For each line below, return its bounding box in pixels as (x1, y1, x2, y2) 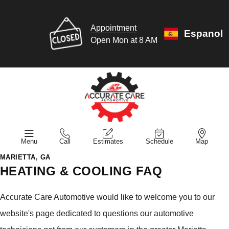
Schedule (145, 137, 173, 145)
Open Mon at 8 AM (90, 35, 157, 44)
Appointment (90, 23, 136, 32)
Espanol (184, 28, 223, 39)
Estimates (93, 137, 123, 145)
